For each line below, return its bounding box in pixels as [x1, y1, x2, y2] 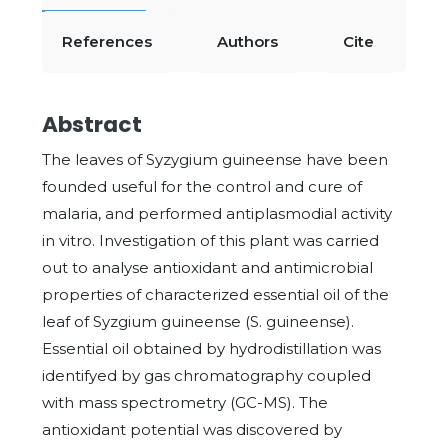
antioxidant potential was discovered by [42, 420, 342, 439]
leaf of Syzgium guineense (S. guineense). [42, 312, 354, 331]
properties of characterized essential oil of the [42, 285, 389, 304]
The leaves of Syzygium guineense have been [42, 150, 388, 169]
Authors [217, 32, 278, 51]
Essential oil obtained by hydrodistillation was [42, 339, 381, 358]
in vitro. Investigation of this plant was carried [42, 231, 379, 250]
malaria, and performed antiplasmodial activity [42, 204, 392, 223]
